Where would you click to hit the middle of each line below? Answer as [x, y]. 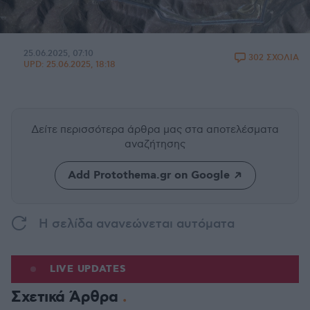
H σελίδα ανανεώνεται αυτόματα [137, 224]
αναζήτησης [155, 144]
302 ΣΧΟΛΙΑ [274, 58]
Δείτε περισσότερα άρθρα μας [108, 129]
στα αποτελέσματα [232, 129]
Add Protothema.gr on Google [148, 175]
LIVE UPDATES [88, 269]
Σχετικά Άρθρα [67, 297]
